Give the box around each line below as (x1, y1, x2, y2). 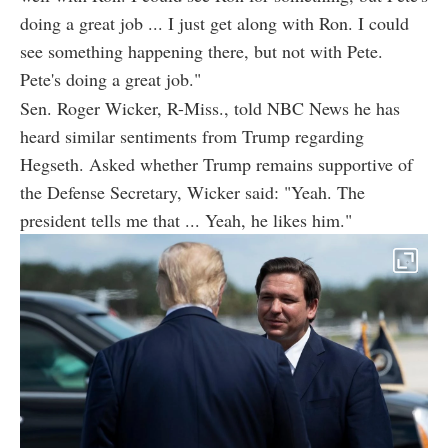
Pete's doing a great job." (20, 66, 201, 91)
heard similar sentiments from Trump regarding (20, 123, 364, 148)
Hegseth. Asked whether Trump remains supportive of (20, 151, 413, 176)
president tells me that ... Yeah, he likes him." (20, 207, 352, 232)
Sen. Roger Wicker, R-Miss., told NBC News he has (20, 95, 400, 120)
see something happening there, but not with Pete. (20, 38, 383, 63)
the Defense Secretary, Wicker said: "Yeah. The (20, 179, 365, 204)
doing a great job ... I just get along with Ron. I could (20, 10, 409, 35)
